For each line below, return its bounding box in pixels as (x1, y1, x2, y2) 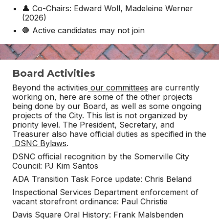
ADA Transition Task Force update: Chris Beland (12, 174, 192, 184)
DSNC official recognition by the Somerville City (12, 152, 190, 161)
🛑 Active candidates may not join (22, 25, 145, 35)
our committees (88, 83, 149, 92)
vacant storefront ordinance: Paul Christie (12, 197, 168, 206)
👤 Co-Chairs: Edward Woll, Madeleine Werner (22, 3, 194, 13)
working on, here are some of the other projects (12, 92, 193, 102)
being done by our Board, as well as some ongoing (12, 101, 202, 111)
